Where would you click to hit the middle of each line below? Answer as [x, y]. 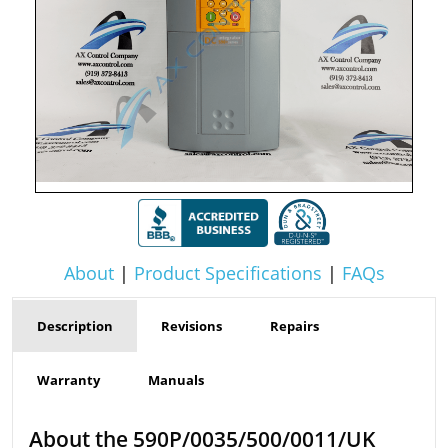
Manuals [176, 379]
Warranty [68, 379]
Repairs [294, 325]
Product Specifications [227, 272]
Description [75, 325]
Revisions [191, 325]
